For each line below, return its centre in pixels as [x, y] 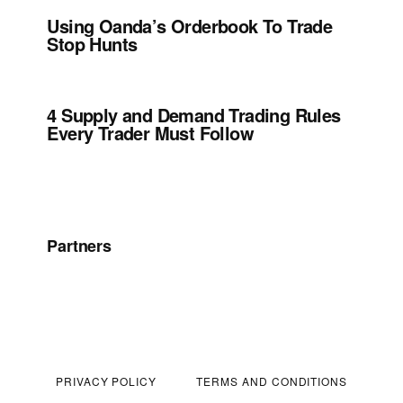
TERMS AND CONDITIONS [272, 381]
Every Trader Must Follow [150, 132]
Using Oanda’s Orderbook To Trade [190, 25]
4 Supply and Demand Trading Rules [194, 114]
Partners [79, 245]
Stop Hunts [92, 43]
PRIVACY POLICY [106, 381]
